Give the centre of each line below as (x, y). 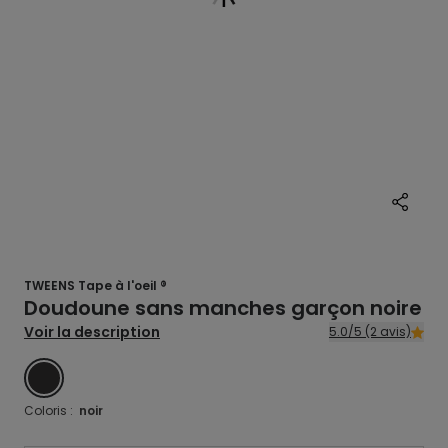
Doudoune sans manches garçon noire (223, 308)
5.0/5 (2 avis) (388, 331)
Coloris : (51, 410)
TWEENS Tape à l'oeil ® (95, 285)
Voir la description (92, 332)
